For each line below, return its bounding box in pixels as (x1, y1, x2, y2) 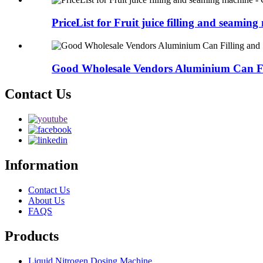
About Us (28, 195, 65, 206)
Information (5, 157, 78, 173)
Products (5, 228, 59, 244)
